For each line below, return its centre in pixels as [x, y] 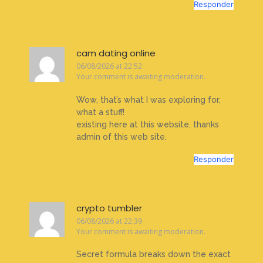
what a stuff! [100, 112]
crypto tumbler [109, 208]
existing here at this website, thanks [148, 124]
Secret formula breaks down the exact [154, 254]
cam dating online [116, 53]
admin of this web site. [122, 136]
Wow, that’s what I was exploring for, [149, 100]
